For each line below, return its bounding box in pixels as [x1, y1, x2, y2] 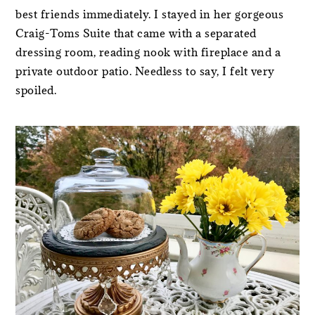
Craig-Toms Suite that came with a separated [15, 25, 257, 40]
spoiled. [15, 82, 57, 97]
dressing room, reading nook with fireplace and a [15, 44, 281, 59]
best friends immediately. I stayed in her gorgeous [15, 6, 284, 21]
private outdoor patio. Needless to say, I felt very [15, 63, 275, 78]
